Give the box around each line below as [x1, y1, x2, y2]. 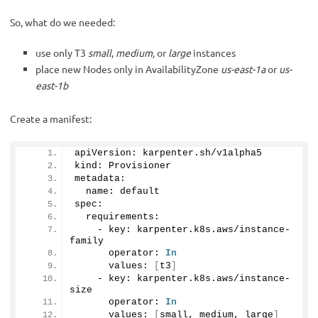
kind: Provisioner [75, 160, 171, 171]
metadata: [75, 172, 126, 184]
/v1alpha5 [211, 147, 262, 158]
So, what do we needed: [10, 15, 115, 28]
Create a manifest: [10, 111, 92, 125]
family [70, 235, 104, 246]
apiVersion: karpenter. [75, 147, 199, 158]
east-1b [35, 78, 68, 92]
